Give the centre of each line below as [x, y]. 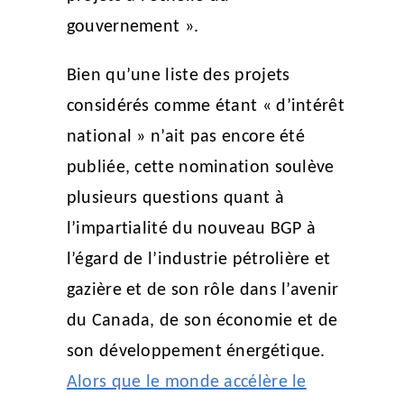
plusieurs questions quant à [175, 198]
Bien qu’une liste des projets [178, 75]
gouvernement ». [135, 27]
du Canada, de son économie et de [202, 321]
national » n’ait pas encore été [186, 137]
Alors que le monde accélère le [186, 382]
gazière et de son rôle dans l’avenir [202, 290]
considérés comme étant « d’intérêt [205, 106]
